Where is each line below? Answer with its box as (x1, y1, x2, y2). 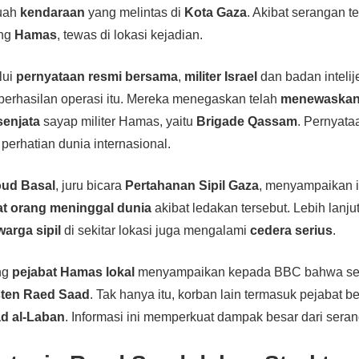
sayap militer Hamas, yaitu (40, 114, 197, 128)
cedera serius (250, 223, 333, 237)
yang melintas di (85, 5, 185, 19)
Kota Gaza (184, 5, 248, 19)
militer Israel (184, 69, 258, 83)
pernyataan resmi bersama (16, 69, 179, 83)
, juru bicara (55, 178, 126, 192)
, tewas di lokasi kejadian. (57, 27, 204, 42)
